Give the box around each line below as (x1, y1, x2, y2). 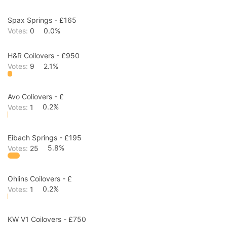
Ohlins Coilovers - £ (8, 174, 72, 183)
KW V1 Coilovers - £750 (8, 215, 86, 224)
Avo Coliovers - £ (8, 92, 64, 101)
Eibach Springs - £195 (8, 133, 82, 142)
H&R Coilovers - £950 (8, 51, 80, 60)
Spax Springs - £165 (8, 16, 77, 25)
